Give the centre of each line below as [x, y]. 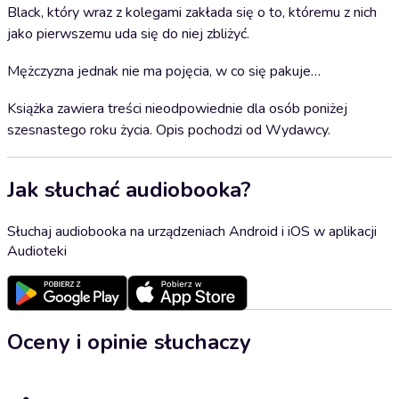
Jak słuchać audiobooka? [129, 189]
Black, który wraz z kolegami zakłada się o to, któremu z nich [192, 12]
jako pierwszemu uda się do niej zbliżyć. [128, 34]
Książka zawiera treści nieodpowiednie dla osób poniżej [177, 109]
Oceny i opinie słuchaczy [129, 342]
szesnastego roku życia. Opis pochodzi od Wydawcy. [169, 130]
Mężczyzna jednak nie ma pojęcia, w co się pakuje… [164, 71]
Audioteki [37, 251]
